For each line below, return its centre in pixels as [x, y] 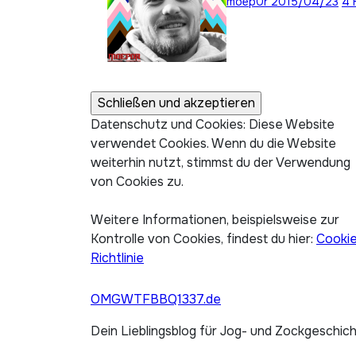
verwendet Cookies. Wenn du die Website [213, 143]
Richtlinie [117, 258]
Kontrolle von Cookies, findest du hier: [203, 239]
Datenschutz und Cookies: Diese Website [213, 124]
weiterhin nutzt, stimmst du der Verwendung [221, 163]
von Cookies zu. [137, 182]
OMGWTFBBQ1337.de [156, 299]
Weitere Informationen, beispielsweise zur [215, 220]
